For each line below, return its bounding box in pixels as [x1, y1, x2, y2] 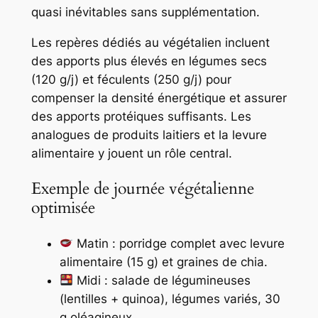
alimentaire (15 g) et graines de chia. [59, 254, 268, 269]
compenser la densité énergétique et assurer [31, 91, 287, 106]
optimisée [31, 197, 95, 219]
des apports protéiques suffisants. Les [31, 109, 251, 124]
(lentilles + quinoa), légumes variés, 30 [59, 291, 280, 306]
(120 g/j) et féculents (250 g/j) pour [31, 72, 231, 87]
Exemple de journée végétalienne [31, 177, 254, 200]
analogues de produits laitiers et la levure [31, 128, 267, 143]
